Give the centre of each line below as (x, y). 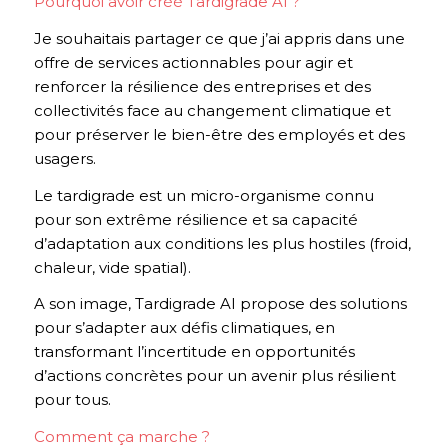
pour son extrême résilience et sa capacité (195, 219)
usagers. (64, 158)
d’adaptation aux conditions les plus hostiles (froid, (222, 243)
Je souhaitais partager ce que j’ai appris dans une (219, 38)
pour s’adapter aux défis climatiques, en (184, 328)
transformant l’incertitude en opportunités (194, 352)
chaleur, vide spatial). (112, 267)
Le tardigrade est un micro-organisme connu (203, 195)
